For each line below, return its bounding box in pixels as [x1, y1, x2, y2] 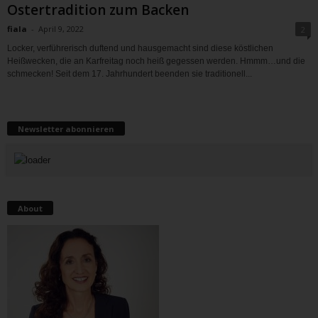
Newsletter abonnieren [18, 123, 114, 134]
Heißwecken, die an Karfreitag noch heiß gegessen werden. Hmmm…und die [7, 55, 305, 66]
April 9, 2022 [38, 23, 84, 34]
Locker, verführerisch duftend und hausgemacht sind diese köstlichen [7, 43, 273, 53]
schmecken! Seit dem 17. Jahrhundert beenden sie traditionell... [7, 68, 252, 79]
